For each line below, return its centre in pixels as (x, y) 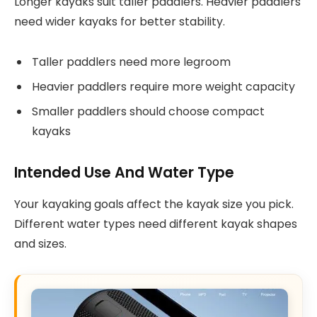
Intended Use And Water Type (124, 173)
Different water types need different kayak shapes (156, 224)
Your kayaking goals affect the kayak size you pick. (154, 204)
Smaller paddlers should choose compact (148, 112)
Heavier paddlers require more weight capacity (163, 87)
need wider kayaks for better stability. (120, 22)
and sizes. (40, 243)
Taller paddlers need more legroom (131, 62)
